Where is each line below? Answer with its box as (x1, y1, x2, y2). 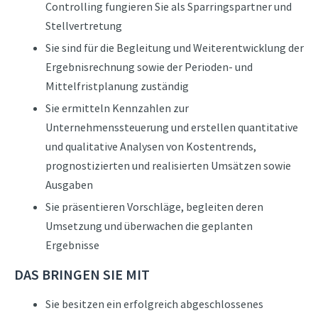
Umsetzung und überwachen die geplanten (45, 219, 253, 233)
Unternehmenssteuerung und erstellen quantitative (45, 120, 298, 134)
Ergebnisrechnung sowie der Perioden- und (45, 60, 253, 74)
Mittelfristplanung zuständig (45, 79, 189, 93)
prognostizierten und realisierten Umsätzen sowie (45, 158, 291, 172)
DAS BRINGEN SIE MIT (14, 265, 150, 283)
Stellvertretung (45, 18, 122, 33)
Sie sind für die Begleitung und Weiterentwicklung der (45, 40, 304, 55)
